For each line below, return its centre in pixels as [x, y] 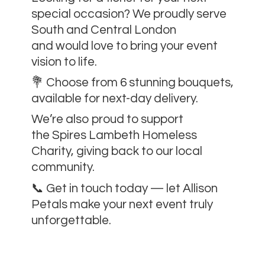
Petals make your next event [110, 204]
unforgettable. [71, 220]
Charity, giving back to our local [117, 151]
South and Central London [104, 30]
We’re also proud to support [107, 119]
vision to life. [64, 62]
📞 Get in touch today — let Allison [124, 188]
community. [63, 167]
